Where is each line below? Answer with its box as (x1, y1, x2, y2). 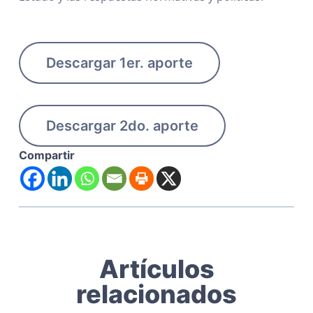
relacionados (76, 279, 237, 310)
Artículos (99, 254, 214, 285)
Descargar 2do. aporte (45, 117, 198, 135)
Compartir (18, 148, 75, 163)
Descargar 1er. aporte (45, 54, 193, 72)
